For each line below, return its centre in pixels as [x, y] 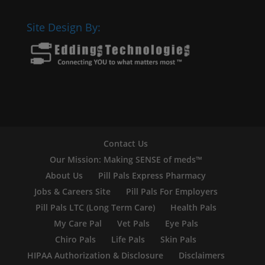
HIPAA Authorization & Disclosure [95, 255]
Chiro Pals [76, 239]
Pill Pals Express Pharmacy [152, 175]
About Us [64, 175]
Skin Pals [179, 239]
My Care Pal [77, 223]
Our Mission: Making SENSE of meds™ [126, 159]
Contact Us [126, 143]
